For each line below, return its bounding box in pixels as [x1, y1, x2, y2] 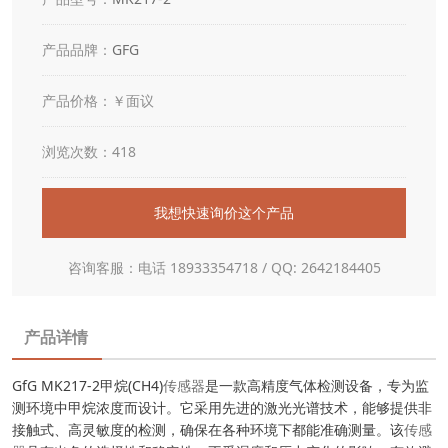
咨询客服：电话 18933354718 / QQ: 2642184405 [67, 258, 381, 278]
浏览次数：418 [42, 142, 136, 162]
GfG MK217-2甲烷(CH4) [12, 376, 163, 396]
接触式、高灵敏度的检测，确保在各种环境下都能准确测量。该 [12, 420, 404, 440]
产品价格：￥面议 [42, 91, 154, 111]
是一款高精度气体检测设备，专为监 [205, 376, 429, 396]
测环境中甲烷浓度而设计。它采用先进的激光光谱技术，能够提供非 [12, 398, 432, 418]
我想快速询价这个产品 [154, 203, 294, 223]
